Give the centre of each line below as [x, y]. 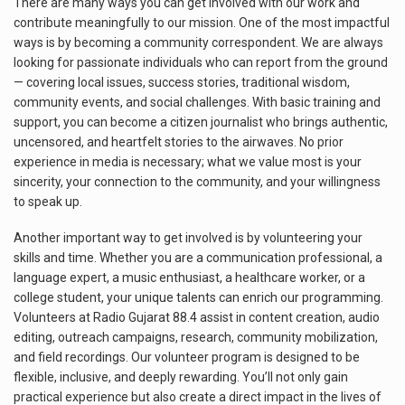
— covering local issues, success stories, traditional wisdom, [182, 82]
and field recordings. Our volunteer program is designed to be [187, 357]
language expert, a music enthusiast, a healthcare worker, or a [189, 277]
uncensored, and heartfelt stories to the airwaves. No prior [179, 142]
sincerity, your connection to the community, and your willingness [197, 182]
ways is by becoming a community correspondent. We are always [198, 42]
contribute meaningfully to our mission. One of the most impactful [202, 23]
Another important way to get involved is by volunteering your [188, 237]
